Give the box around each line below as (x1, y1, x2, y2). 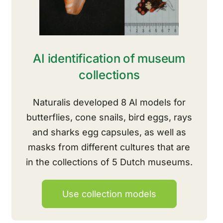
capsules (101, 127, 139, 138)
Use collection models (62, 189, 156, 200)
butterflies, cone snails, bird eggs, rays (26, 112, 192, 123)
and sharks (32, 127, 82, 138)
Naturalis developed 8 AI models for (32, 97, 186, 108)
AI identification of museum (33, 51, 185, 66)
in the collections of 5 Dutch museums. (25, 157, 193, 168)
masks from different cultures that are (28, 142, 191, 153)
